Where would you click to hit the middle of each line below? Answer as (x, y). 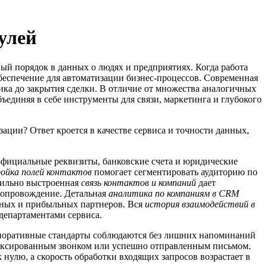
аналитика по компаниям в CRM (174, 194)
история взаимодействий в (200, 204)
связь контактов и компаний (139, 183)
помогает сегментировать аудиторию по (175, 172)
